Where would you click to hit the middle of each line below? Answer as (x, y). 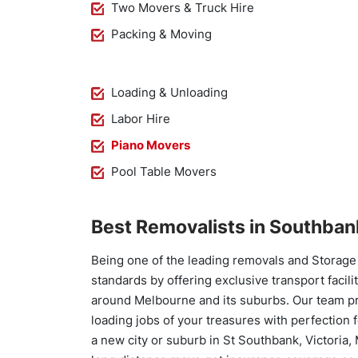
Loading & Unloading (169, 92)
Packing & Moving (161, 34)
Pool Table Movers (164, 171)
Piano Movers (151, 145)
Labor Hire (141, 119)
